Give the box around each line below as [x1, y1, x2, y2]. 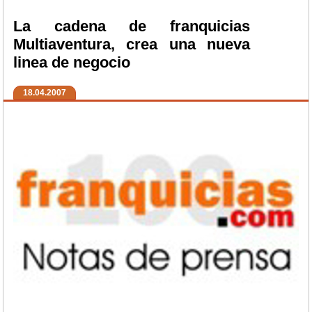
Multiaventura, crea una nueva [13, 36, 250, 54]
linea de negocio [13, 54, 130, 72]
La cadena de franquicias [13, 17, 250, 36]
